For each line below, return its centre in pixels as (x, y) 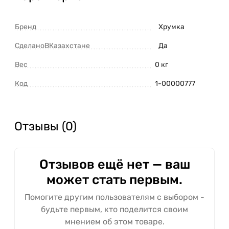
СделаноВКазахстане (52, 46)
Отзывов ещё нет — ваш (114, 164)
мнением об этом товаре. (114, 222)
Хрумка (171, 27)
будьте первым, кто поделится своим (114, 210)
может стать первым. (114, 180)
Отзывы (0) (45, 127)
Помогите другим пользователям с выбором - (114, 197)
